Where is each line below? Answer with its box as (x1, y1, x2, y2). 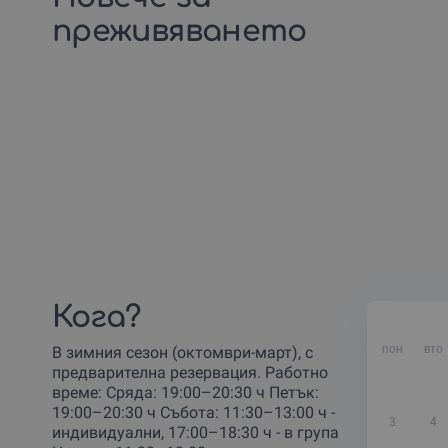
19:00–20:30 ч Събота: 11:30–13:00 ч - (52, 402, 335, 422)
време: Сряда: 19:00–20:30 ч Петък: (52, 382, 319, 402)
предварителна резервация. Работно (52, 362, 328, 382)
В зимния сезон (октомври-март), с (52, 342, 313, 362)
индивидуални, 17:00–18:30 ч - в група (52, 422, 339, 442)
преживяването (52, 14, 307, 48)
